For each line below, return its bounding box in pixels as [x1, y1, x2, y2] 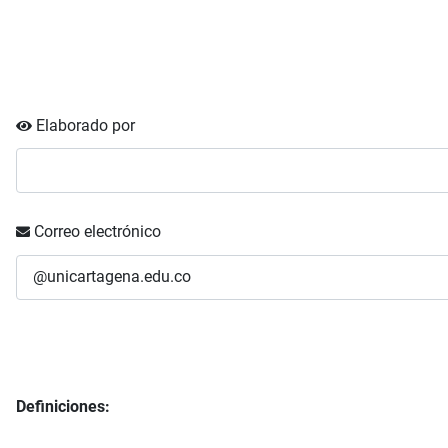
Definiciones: [16, 396, 114, 416]
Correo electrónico [34, 221, 161, 241]
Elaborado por [36, 115, 135, 135]
